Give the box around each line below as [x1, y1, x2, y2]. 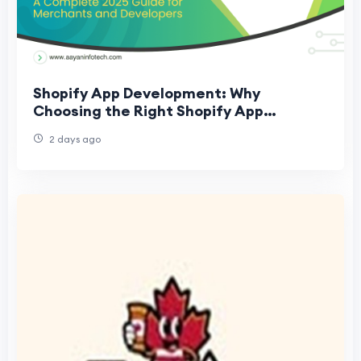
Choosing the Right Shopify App [33, 101, 263, 120]
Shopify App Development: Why [33, 83, 260, 102]
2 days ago [47, 132, 101, 145]
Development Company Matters [33, 118, 266, 138]
